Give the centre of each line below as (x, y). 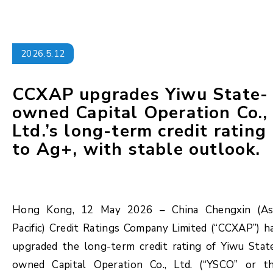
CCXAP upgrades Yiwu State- (140, 94)
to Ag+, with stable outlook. (136, 149)
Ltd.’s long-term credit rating (140, 131)
